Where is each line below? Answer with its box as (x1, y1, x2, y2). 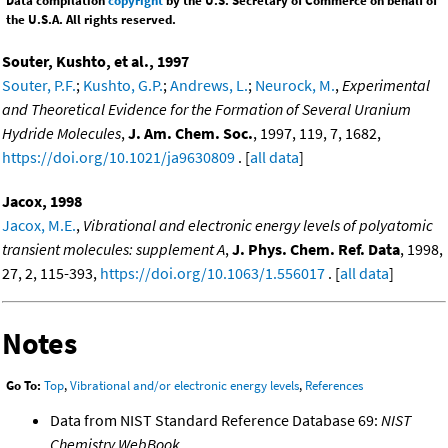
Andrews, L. (170, 74, 248, 95)
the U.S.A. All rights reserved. (6, 10, 176, 28)
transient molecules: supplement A (2, 238, 225, 259)
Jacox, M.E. (2, 214, 76, 235)
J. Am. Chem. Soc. (128, 122, 253, 143)
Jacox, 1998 (2, 190, 82, 211)
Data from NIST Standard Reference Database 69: (50, 410, 381, 431)
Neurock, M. (255, 74, 335, 95)
